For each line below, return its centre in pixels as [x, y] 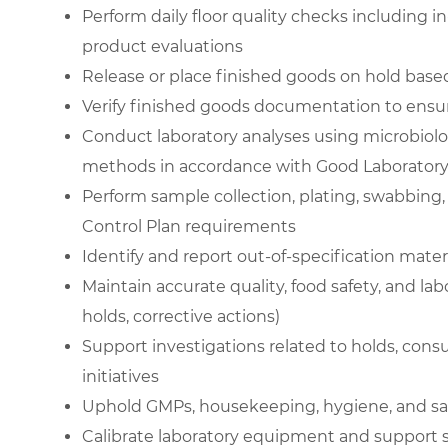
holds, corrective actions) [181, 316]
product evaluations [162, 46]
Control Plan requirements [189, 226]
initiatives [120, 376]
